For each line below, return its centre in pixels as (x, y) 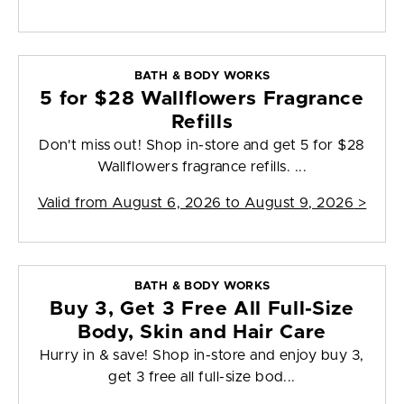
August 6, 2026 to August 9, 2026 (233, 203)
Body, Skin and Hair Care (202, 333)
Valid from (74, 203)
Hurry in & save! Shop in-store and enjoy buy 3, (202, 356)
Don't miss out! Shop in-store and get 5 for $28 (202, 146)
